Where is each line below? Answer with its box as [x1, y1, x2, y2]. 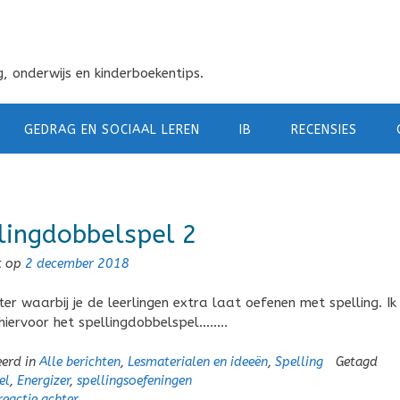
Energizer [16, 372, 70, 388]
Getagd [335, 354, 378, 370]
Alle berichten [38, 354, 121, 370]
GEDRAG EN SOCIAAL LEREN [24, 122, 200, 137]
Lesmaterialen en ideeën [127, 354, 268, 370]
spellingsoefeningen [76, 372, 192, 388]
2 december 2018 [24, 255, 129, 271]
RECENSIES [291, 122, 357, 137]
